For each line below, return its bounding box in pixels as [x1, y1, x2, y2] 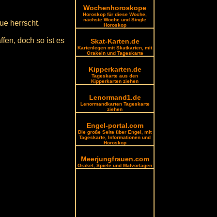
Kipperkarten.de [88, 65, 141, 73]
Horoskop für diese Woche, [83, 12, 147, 17]
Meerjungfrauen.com [80, 155, 149, 163]
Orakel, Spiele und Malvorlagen [77, 163, 153, 168]
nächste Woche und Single [83, 17, 147, 22]
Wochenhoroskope [83, 4, 147, 12]
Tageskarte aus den [92, 73, 139, 78]
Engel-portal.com [86, 122, 143, 129]
